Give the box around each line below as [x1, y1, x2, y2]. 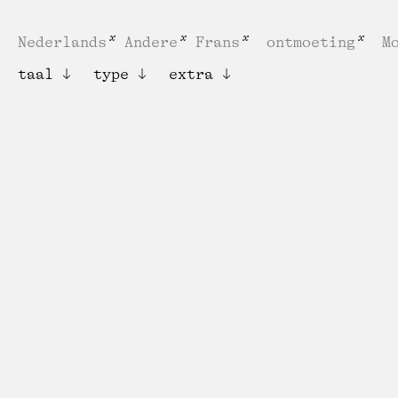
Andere [123, 33, 178, 51]
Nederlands [17, 33, 107, 51]
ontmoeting [266, 33, 355, 51]
